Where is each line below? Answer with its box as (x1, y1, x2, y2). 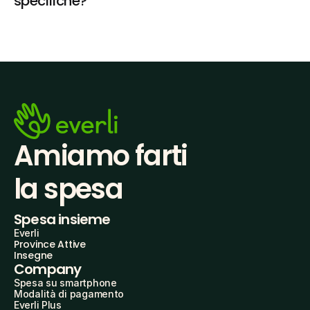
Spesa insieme (14, 210, 111, 230)
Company (14, 259, 82, 280)
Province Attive (14, 237, 86, 252)
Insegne (14, 248, 53, 263)
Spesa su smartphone (14, 277, 117, 289)
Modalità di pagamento (14, 288, 125, 300)
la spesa (14, 170, 123, 209)
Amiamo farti (14, 136, 188, 176)
